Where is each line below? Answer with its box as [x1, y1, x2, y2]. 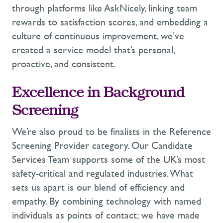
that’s [114, 44, 135, 56]
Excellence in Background [12, 87, 184, 102]
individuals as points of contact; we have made [12, 210, 200, 222]
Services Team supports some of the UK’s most [12, 154, 205, 166]
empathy [12, 196, 45, 208]
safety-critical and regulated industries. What [12, 168, 193, 180]
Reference [169, 126, 211, 138]
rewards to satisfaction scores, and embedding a [12, 16, 208, 28]
